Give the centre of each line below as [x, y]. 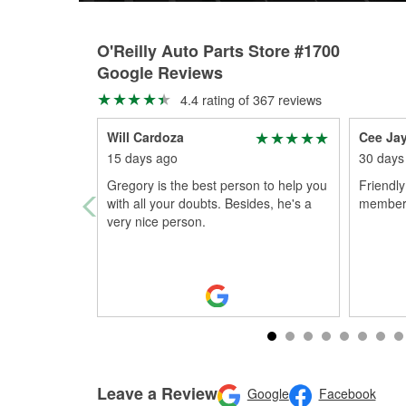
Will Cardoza [145, 137]
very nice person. [156, 221]
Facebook [347, 394]
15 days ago [142, 158]
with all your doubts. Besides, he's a [209, 203]
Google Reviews [160, 72]
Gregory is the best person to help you [217, 185]
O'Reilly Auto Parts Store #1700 [218, 51]
